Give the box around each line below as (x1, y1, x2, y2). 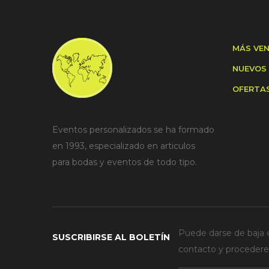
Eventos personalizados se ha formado (52, 124, 214, 135)
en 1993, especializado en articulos (52, 141, 195, 151)
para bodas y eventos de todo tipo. (52, 157, 197, 168)
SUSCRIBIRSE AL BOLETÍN (52, 232, 170, 243)
